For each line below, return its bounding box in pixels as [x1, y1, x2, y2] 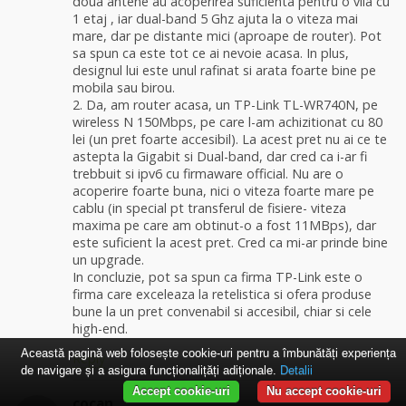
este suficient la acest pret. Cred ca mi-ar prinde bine [72, 233, 388, 251]
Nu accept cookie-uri [266, 384, 382, 398]
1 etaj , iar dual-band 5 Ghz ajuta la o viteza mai [72, 9, 358, 27]
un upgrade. [72, 250, 144, 268]
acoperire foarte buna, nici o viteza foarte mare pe [72, 181, 374, 199]
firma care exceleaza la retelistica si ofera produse [72, 285, 372, 303]
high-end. [72, 319, 128, 337]
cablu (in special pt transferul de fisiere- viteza [72, 198, 346, 217]
